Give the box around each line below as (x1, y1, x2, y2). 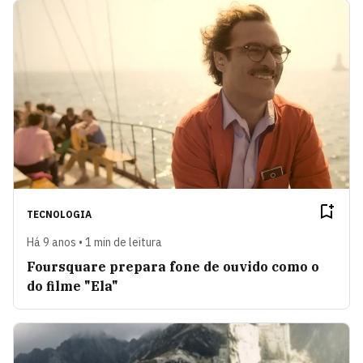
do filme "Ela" (27, 277, 118, 294)
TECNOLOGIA (27, 207, 92, 220)
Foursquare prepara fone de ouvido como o (27, 258, 319, 275)
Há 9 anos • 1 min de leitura (27, 234, 162, 250)
